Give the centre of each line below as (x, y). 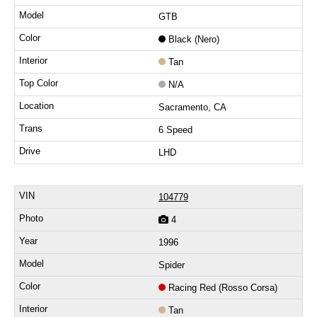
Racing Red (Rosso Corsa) (223, 288)
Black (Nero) (194, 40)
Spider (172, 265)
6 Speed (175, 130)
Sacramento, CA (192, 108)
